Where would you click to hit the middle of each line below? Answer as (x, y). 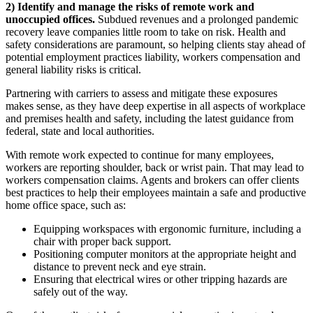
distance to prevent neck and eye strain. (120, 267)
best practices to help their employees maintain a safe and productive (156, 193)
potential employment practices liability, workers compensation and (153, 57)
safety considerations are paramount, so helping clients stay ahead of (155, 45)
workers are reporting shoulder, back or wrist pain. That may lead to (155, 168)
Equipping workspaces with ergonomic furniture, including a (167, 229)
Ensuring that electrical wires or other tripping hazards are (160, 279)
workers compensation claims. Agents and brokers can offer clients (152, 180)
